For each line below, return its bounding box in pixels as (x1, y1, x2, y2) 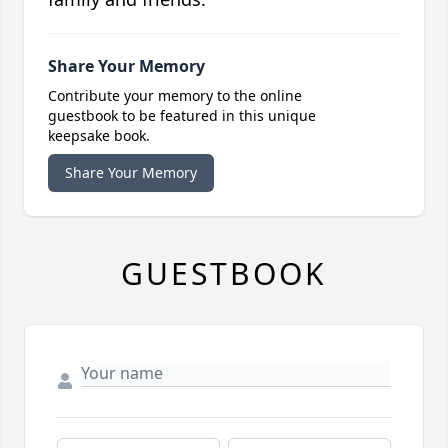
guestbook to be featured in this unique (48, 105, 316, 125)
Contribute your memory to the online (48, 85, 302, 105)
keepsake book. (48, 125, 150, 145)
